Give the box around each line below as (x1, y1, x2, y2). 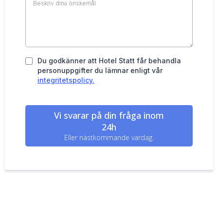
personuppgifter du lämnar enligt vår (37, 66, 163, 75)
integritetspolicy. (37, 76, 94, 85)
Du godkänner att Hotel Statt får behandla (37, 56, 181, 65)
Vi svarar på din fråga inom (54, 109, 164, 122)
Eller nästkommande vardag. (64, 133, 154, 143)
